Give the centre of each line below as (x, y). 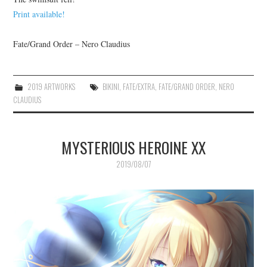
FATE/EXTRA (139, 86)
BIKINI (111, 86)
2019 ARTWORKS (51, 86)
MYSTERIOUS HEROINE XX (133, 147)
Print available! (39, 14)
